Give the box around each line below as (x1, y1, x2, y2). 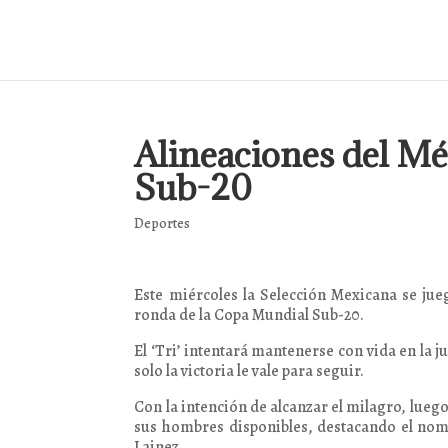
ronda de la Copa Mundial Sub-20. (134, 304, 365, 326)
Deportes (134, 214, 191, 233)
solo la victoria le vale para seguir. (134, 360, 365, 382)
